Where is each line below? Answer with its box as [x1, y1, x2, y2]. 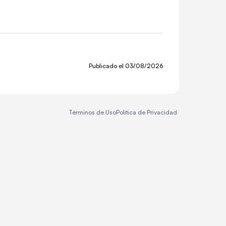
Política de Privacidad [116, 108, 177, 116]
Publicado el [88, 62, 125, 70]
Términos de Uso [69, 108, 116, 116]
